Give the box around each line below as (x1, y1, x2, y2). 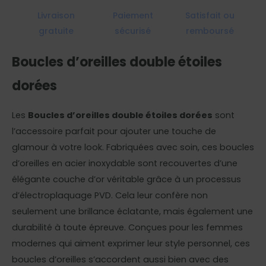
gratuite (39, 25, 74, 37)
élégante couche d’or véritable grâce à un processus (12, 173, 241, 185)
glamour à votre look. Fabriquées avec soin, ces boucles (12, 141, 254, 153)
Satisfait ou (185, 9, 235, 22)
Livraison (37, 9, 75, 22)
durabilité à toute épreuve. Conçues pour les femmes (12, 221, 243, 233)
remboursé (185, 25, 234, 37)
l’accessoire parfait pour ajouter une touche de (12, 125, 216, 137)
